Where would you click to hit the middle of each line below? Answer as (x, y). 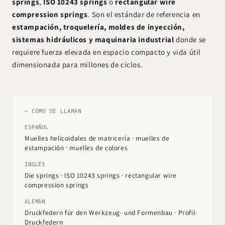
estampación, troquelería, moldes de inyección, (98, 27)
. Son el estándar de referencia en (144, 14)
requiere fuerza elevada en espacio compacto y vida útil (107, 52)
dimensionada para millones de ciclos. (78, 64)
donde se (190, 39)
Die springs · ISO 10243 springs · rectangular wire (101, 175)
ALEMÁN (35, 201)
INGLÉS (35, 164)
